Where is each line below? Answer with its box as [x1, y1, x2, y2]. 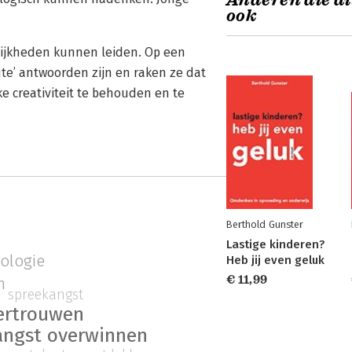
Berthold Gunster [226, 218, 303, 230]
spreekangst [8, 286, 85, 304]
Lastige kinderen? [226, 237, 324, 251]
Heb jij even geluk [226, 253, 324, 267]
